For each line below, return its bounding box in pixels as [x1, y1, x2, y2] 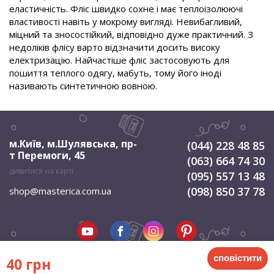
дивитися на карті [9, 166, 73, 176]
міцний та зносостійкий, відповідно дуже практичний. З [9, 28, 253, 40]
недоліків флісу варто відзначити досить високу [9, 41, 220, 53]
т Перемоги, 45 [9, 149, 85, 162]
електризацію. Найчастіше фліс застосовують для [9, 54, 229, 66]
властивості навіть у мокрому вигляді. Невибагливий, [9, 15, 242, 28]
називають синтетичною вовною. [9, 80, 157, 92]
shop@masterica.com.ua [9, 185, 111, 197]
